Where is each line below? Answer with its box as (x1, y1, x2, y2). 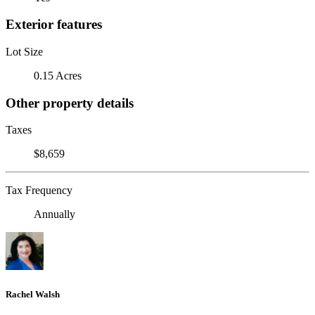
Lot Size (6, 45, 43, 58)
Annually (34, 208, 75, 221)
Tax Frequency (6, 184, 72, 197)
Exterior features (6, 17, 102, 32)
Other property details (6, 95, 134, 110)
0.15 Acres (34, 69, 82, 82)
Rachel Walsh (6, 288, 60, 300)
